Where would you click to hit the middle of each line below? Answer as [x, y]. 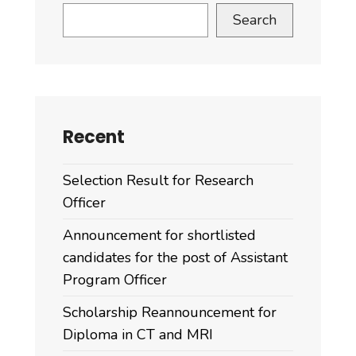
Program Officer [115, 279]
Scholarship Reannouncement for [170, 312]
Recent [94, 137]
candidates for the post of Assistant [175, 257]
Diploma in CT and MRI [138, 334]
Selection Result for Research [158, 180]
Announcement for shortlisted [159, 235]
